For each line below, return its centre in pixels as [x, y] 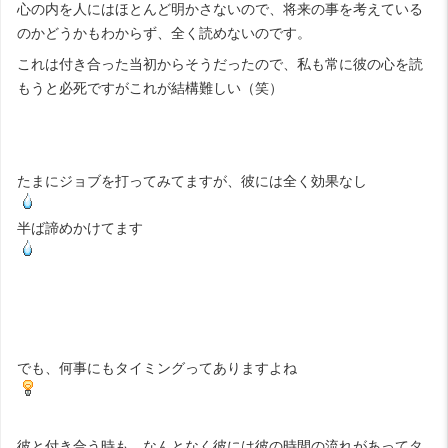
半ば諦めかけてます [80, 227]
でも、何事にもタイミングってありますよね [157, 367]
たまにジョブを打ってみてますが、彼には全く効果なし [192, 180]
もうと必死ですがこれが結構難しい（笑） [150, 87]
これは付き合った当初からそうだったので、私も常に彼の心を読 [220, 63]
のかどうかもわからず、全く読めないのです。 [164, 32]
